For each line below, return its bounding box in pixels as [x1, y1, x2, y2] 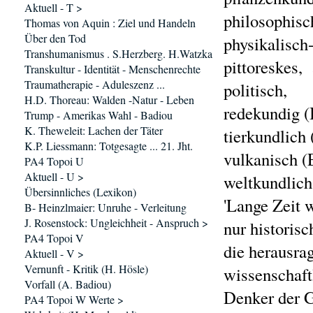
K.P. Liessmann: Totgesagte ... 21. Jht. [24, 138, 193, 153]
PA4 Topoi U [24, 154, 84, 168]
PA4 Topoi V [24, 231, 84, 245]
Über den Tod [24, 31, 86, 45]
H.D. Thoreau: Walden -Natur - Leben [24, 92, 194, 107]
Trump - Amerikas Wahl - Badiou [24, 108, 173, 122]
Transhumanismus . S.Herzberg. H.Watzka [24, 46, 212, 61]
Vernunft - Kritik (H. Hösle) [24, 261, 148, 276]
